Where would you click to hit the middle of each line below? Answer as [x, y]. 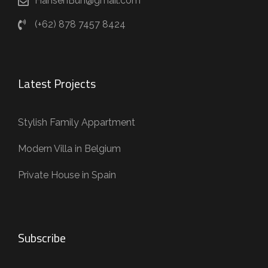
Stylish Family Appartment [77, 122]
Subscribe [42, 237]
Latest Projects [57, 83]
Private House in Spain [67, 175]
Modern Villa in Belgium [69, 148]
